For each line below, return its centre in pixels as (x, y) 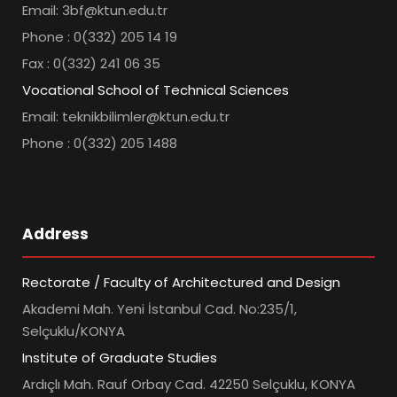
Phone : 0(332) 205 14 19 (100, 37)
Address (55, 234)
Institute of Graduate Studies (120, 358)
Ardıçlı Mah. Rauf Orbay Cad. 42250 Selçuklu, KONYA (189, 385)
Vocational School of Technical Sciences (156, 90)
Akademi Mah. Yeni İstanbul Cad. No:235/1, (160, 309)
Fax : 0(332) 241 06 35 (91, 64)
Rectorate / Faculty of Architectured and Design (181, 283)
